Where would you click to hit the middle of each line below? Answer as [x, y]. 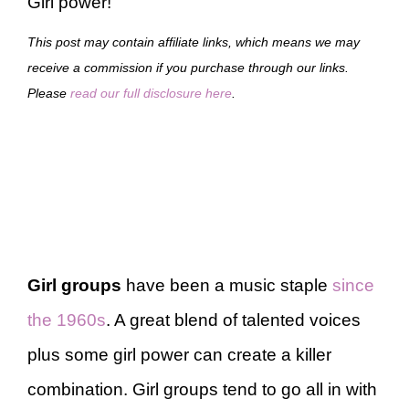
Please [49, 93]
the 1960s [67, 320]
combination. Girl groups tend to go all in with [202, 389]
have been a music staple [227, 285]
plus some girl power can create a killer [179, 354]
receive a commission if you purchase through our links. [188, 67]
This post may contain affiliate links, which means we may [194, 42]
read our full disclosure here [151, 93]
